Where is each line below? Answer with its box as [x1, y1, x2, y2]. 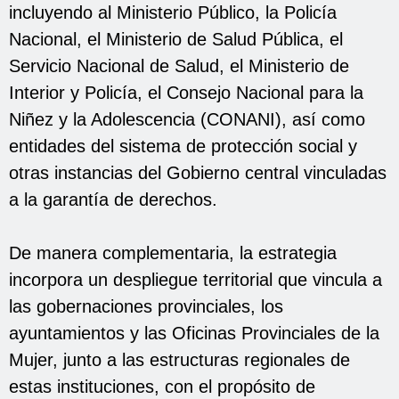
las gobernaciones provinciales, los [9, 296, 283, 316]
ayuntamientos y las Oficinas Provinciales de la [9, 322, 379, 343]
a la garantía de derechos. [9, 189, 217, 209]
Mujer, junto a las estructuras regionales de [9, 349, 350, 370]
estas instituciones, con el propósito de [9, 376, 315, 396]
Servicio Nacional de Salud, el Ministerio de [9, 55, 349, 76]
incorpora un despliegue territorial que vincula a [9, 269, 382, 289]
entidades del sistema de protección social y [9, 135, 357, 156]
